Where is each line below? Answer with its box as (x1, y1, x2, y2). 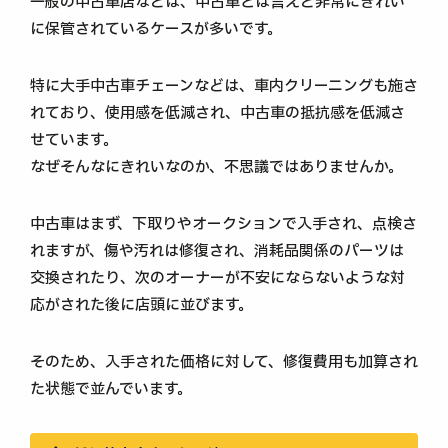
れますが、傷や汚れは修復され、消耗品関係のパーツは (30, 239, 404, 263)
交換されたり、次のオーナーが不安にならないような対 (30, 266, 405, 290)
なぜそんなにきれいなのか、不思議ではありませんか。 (30, 155, 403, 179)
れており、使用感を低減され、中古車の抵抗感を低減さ (30, 101, 405, 125)
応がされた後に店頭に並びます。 (30, 293, 253, 317)
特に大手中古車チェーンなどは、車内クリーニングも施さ (30, 74, 418, 98)
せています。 (30, 128, 118, 152)
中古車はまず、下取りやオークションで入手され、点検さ (30, 212, 417, 236)
